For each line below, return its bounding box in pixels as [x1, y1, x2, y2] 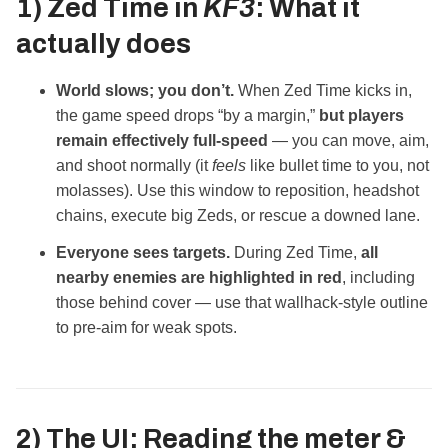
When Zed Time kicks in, [234, 81, 412, 99]
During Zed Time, [230, 243, 361, 261]
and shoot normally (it [56, 156, 212, 174]
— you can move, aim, [268, 131, 429, 149]
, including [342, 268, 415, 286]
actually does [16, 28, 191, 59]
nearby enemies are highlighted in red [56, 268, 342, 286]
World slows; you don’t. [56, 81, 234, 99]
